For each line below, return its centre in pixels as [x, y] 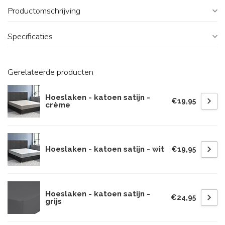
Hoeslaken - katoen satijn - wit [105, 149]
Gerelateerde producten [50, 72]
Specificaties [30, 36]
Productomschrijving [44, 11]
